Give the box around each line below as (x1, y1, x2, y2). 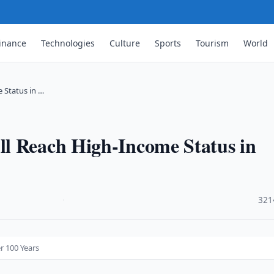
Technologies (41, 37, 95, 49)
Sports (155, 37, 182, 49)
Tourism (196, 37, 229, 49)
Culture (109, 37, 141, 49)
